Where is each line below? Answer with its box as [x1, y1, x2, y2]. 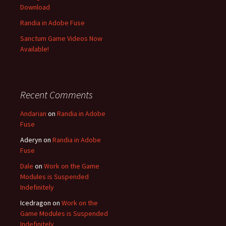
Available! [20, 44, 49, 53]
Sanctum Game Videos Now [20, 33, 102, 43]
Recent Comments [20, 88, 93, 101]
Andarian [20, 108, 46, 118]
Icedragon [20, 198, 51, 207]
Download [20, 2, 50, 12]
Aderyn [20, 135, 42, 144]
